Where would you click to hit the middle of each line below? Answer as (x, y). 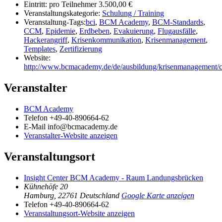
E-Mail (36, 126)
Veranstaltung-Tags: (55, 22)
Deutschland (100, 195)
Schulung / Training (133, 13)
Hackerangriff (46, 40)
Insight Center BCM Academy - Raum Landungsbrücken (113, 177)
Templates (40, 49)
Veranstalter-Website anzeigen (71, 135)
